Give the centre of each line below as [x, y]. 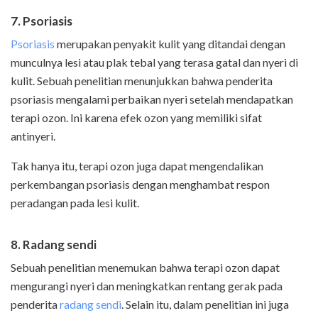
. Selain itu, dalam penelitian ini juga [205, 305]
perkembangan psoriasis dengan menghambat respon [140, 185]
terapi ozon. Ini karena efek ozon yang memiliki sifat [136, 118]
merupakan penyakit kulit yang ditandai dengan [170, 44]
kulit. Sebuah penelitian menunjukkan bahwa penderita [142, 81]
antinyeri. [34, 136]
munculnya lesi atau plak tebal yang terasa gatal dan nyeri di [154, 62]
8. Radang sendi [54, 245]
